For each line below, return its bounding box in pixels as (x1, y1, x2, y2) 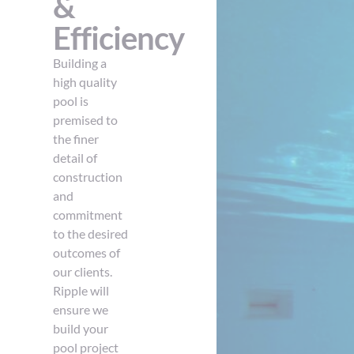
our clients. (53, 264, 113, 280)
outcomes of (53, 245, 121, 261)
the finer (53, 131, 100, 147)
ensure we (53, 302, 109, 318)
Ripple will (53, 283, 110, 299)
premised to (53, 112, 119, 128)
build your (53, 321, 109, 337)
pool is (53, 93, 89, 109)
